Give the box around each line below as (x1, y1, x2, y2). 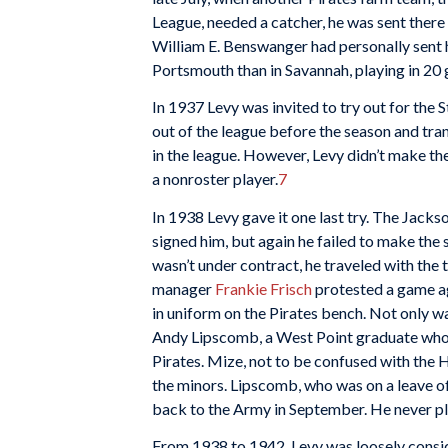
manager (152, 278, 215, 298)
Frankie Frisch (215, 278, 315, 298)
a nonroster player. (152, 169, 278, 189)
